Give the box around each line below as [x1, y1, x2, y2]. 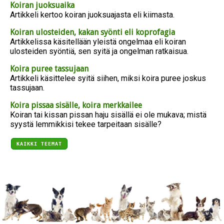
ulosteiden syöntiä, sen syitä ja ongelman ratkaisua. [10, 46, 188, 56]
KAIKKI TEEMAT [16, 141, 62, 147]
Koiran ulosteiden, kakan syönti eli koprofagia [10, 27, 175, 37]
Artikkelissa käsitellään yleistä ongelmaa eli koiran [10, 37, 186, 47]
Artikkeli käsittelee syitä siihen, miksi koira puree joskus [10, 73, 206, 83]
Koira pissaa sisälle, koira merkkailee [10, 100, 142, 110]
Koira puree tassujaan [10, 64, 88, 74]
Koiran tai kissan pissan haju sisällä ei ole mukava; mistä [10, 110, 206, 120]
